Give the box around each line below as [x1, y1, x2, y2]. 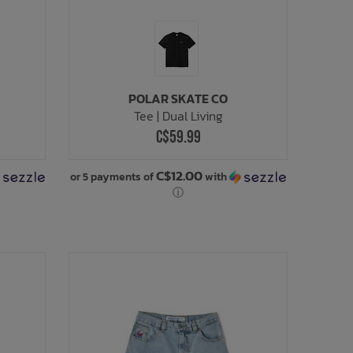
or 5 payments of [70, 168, 157, 185]
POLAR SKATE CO [128, 88, 229, 108]
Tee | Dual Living [133, 106, 223, 125]
